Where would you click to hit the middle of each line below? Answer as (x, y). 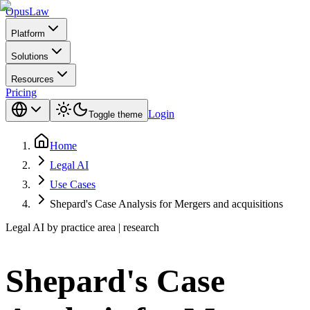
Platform (28, 34)
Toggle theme (116, 115)
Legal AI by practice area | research (82, 227)
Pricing (21, 92)
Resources (33, 79)
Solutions (30, 56)
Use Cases (73, 184)
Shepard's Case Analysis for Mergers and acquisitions (166, 204)
